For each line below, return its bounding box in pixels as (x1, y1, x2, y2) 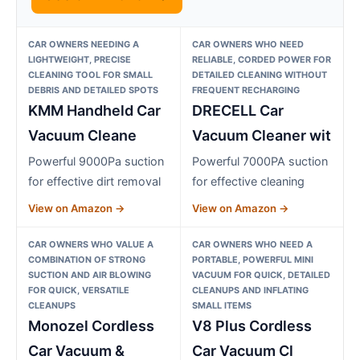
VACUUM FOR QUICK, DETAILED (191, 268, 330, 280)
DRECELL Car (191, 101, 284, 119)
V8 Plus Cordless (191, 317, 312, 334)
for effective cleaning (191, 174, 305, 188)
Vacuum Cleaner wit (191, 126, 331, 144)
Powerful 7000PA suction (191, 153, 328, 168)
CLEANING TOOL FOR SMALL (28, 68, 153, 80)
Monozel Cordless (28, 317, 154, 334)
